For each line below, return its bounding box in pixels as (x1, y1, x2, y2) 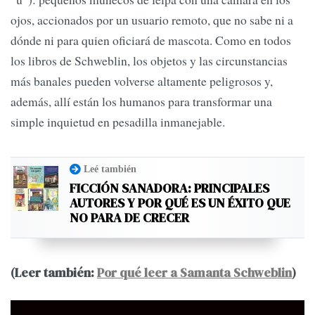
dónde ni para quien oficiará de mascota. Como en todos (11, 32, 291, 49)
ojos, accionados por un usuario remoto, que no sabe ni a (11, 11, 293, 29)
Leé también (84, 162, 136, 174)
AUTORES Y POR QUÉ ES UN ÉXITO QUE (70, 193, 290, 212)
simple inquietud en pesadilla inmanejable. (11, 113, 225, 131)
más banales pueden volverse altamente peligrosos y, (11, 72, 273, 90)
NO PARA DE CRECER (70, 208, 189, 226)
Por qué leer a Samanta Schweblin (97, 264, 292, 281)
